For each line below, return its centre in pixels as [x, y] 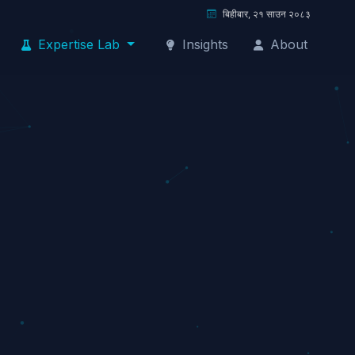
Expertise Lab [79, 44]
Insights [203, 44]
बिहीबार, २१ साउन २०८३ [267, 14]
